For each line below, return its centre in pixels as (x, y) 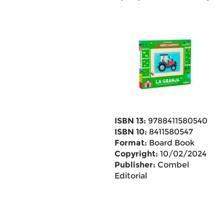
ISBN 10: (130, 132)
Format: (130, 143)
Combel (172, 165)
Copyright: (136, 154)
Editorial (130, 176)
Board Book (170, 143)
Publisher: (135, 165)
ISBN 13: (130, 121)
